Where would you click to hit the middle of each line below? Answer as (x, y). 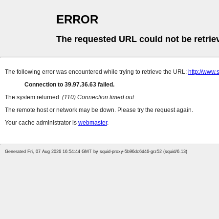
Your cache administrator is (42, 123)
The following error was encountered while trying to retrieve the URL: (97, 72)
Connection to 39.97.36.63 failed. (69, 85)
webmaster (93, 123)
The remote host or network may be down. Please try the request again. (99, 110)
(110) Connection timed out (98, 98)
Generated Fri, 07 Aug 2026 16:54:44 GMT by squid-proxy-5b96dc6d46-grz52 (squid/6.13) (96, 152)
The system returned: (33, 98)
